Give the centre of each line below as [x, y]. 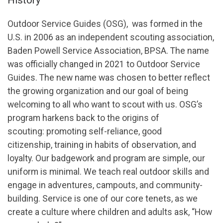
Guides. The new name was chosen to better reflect [109, 77]
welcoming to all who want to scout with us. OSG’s [105, 104]
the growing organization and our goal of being [98, 91]
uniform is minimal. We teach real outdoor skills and [108, 171]
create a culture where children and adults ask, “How [110, 212]
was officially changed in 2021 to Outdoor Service [104, 64]
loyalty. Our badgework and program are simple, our [106, 158]
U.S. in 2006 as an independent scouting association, [111, 37]
